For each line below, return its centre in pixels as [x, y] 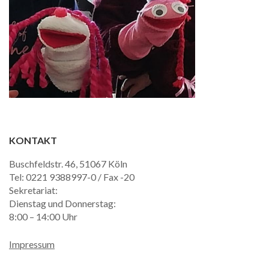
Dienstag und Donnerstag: [62, 203]
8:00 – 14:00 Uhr [43, 216]
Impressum [32, 244]
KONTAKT [33, 141]
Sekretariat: [33, 190]
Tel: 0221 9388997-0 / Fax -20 [72, 177]
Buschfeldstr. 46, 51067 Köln [68, 163]
